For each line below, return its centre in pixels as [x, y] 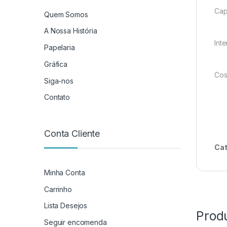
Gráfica [56, 64]
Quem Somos [66, 14]
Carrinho [58, 189]
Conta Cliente [72, 133]
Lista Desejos [66, 206]
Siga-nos [59, 81]
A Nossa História [71, 31]
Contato [57, 97]
